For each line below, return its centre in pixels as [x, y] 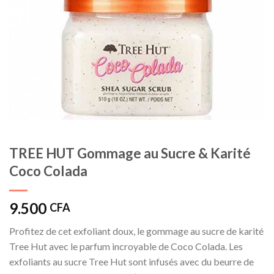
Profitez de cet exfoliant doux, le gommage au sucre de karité [136, 231]
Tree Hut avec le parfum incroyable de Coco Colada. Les [126, 246]
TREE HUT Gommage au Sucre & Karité [130, 154]
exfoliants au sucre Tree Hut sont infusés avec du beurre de [131, 262]
